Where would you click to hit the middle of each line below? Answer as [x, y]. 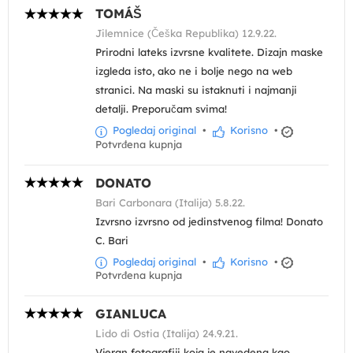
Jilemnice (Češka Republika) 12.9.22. [186, 33]
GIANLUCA [131, 313]
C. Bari [112, 240]
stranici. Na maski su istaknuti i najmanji [196, 90]
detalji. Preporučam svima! [161, 109]
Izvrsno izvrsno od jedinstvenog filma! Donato [209, 221]
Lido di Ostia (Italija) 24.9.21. [167, 333]
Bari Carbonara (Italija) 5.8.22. [170, 202]
